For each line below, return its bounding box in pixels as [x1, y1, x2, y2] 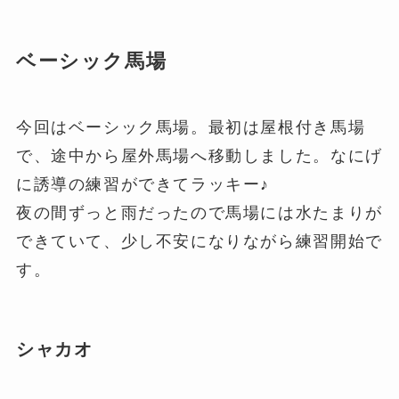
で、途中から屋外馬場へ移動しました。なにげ [15, 147, 383, 166]
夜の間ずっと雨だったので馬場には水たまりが [15, 204, 383, 223]
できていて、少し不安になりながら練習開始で [15, 232, 383, 251]
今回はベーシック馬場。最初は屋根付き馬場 [15, 118, 366, 137]
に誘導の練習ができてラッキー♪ [15, 175, 271, 194]
